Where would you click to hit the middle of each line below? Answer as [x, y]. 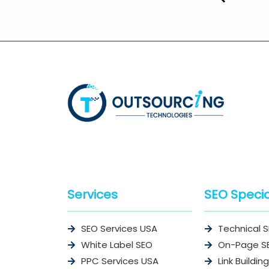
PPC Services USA [119, 261]
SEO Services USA [119, 229]
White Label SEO [116, 245]
